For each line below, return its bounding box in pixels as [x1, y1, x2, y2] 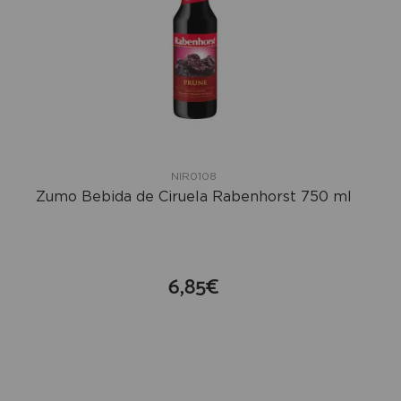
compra [185, 311, 256, 330]
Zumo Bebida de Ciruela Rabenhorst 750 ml [36, 187, 352, 204]
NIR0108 [171, 169, 217, 182]
